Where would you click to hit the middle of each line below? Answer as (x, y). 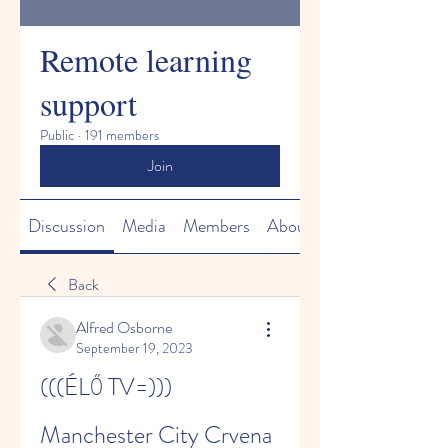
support (88, 103)
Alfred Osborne (124, 327)
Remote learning (146, 59)
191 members (122, 135)
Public (57, 135)
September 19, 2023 (134, 348)
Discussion (67, 226)
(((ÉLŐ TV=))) (106, 387)
